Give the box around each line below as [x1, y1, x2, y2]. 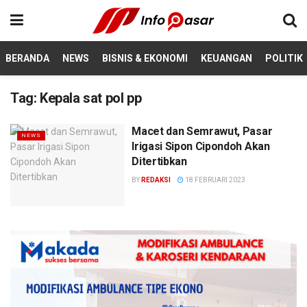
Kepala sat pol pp [40, 90, 142, 106]
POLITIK [265, 53, 303, 64]
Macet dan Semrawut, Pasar [132, 125, 273, 138]
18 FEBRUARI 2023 [184, 176, 246, 184]
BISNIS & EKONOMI [102, 53, 188, 64]
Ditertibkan [132, 155, 187, 168]
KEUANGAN [201, 53, 252, 64]
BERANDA [5, 53, 49, 64]
